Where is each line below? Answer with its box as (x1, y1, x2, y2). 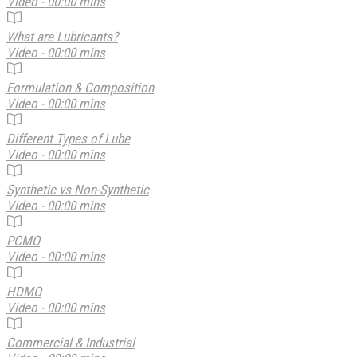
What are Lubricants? (6, 28, 118, 45)
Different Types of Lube (6, 130, 130, 147)
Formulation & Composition (6, 79, 154, 96)
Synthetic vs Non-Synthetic (6, 181, 149, 198)
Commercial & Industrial (6, 334, 135, 351)
